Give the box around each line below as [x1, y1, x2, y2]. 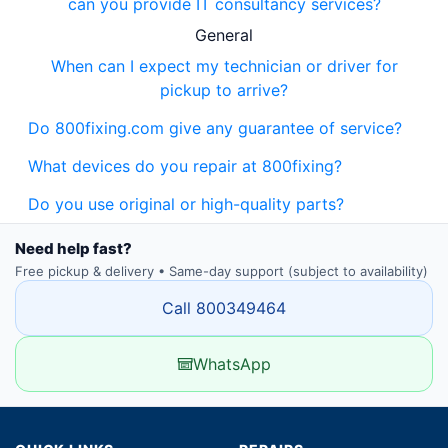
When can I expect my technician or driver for [50, 56, 398, 77]
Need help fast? [15, 239, 132, 259]
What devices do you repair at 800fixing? [28, 156, 342, 177]
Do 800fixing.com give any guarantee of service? [28, 118, 402, 139]
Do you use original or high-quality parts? [28, 194, 344, 215]
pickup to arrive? [160, 80, 288, 101]
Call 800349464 [162, 298, 286, 319]
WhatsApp [193, 354, 271, 375]
